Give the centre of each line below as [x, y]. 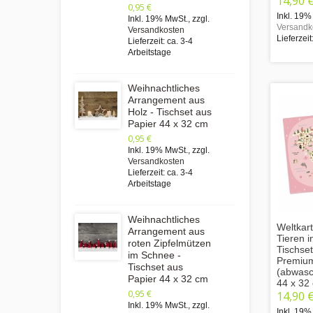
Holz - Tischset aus [170, 112]
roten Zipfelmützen [169, 243]
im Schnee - [154, 255]
